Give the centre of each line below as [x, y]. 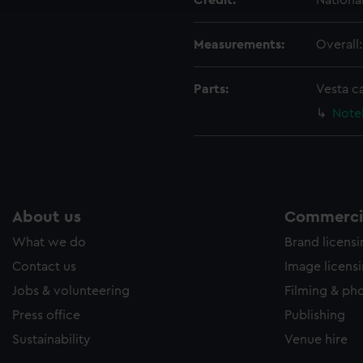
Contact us [44, 267]
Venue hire [316, 340]
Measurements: [239, 45]
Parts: [211, 89]
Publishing [315, 315]
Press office [46, 315]
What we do [49, 242]
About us [47, 217]
